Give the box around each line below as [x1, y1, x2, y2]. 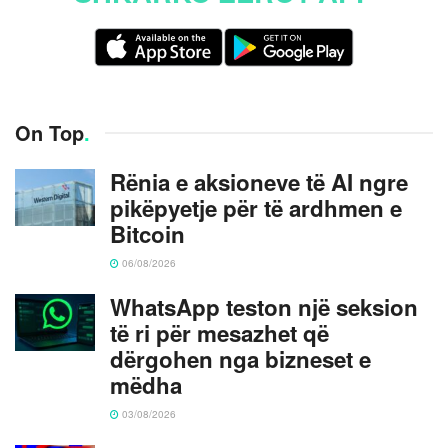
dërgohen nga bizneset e [110, 342, 371, 375]
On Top [15, 117, 84, 147]
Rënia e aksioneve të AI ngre [110, 165, 408, 198]
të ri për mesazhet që [110, 316, 329, 349]
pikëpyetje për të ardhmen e [110, 191, 402, 224]
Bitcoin [110, 217, 185, 250]
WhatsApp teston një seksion [110, 290, 418, 323]
